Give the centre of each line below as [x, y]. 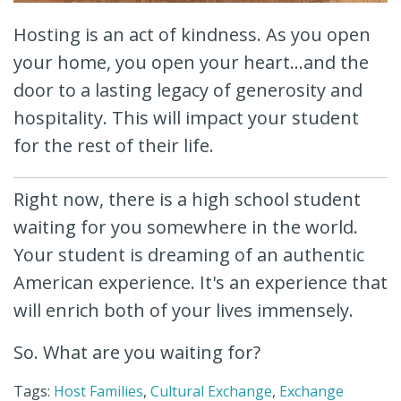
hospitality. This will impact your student [186, 118]
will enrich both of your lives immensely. [183, 311]
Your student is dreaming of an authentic [189, 255]
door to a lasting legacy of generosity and [188, 90]
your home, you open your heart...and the [191, 63]
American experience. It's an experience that [200, 283]
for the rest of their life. [114, 146]
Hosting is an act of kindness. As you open [192, 35]
